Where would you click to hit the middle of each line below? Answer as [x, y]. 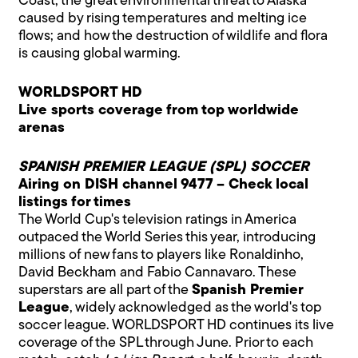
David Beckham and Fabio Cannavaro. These [158, 272]
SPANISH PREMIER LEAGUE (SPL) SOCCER [164, 167]
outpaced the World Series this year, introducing [167, 237]
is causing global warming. [100, 54]
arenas [42, 128]
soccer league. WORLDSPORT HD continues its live [177, 325]
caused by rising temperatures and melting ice [163, 18]
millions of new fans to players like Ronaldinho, [161, 255]
